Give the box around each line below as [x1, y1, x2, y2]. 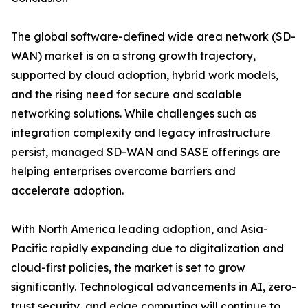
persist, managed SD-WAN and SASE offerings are [11, 145, 280, 159]
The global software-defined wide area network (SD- [11, 30, 296, 44]
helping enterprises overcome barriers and [11, 164, 236, 179]
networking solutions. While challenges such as [11, 107, 256, 121]
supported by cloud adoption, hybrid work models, [11, 68, 278, 82]
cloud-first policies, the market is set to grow [11, 261, 245, 275]
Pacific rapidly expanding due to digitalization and [11, 241, 284, 256]
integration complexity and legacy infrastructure [11, 126, 271, 140]
